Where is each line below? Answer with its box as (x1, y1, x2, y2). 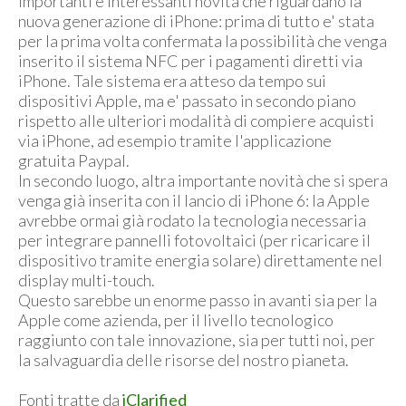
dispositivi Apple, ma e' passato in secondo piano (18, 91, 356, 111)
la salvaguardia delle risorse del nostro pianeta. (18, 350, 349, 371)
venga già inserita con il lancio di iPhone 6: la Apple (18, 190, 370, 211)
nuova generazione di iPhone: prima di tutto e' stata (18, 11, 374, 32)
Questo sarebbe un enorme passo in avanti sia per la (18, 290, 377, 311)
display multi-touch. (18, 270, 155, 291)
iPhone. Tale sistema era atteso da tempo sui (18, 71, 326, 92)
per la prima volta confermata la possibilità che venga (18, 31, 387, 52)
